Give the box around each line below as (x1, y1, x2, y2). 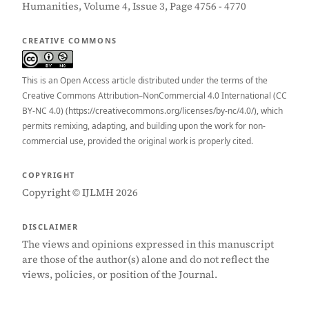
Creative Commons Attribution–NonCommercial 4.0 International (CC (22, 90, 287, 101)
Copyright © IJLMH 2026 (22, 186, 138, 199)
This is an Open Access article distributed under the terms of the (22, 74, 268, 86)
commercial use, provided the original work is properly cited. (22, 135, 253, 147)
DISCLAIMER (22, 221, 79, 232)
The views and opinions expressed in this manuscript (22, 237, 274, 251)
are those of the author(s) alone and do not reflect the (22, 252, 270, 266)
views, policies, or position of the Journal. (22, 268, 217, 281)
